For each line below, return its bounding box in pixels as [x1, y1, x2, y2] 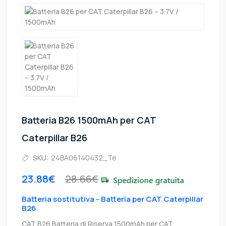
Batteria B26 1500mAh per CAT [22, 114, 156, 126]
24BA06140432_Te [51, 152, 117, 162]
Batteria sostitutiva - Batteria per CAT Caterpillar [22, 193, 203, 204]
